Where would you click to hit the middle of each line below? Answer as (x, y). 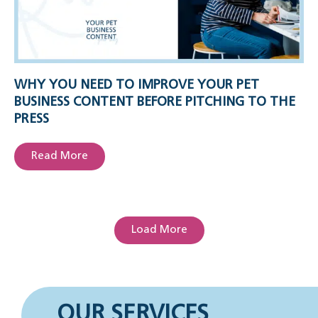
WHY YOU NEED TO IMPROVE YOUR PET (137, 85)
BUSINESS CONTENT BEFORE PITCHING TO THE (155, 102)
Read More (60, 156)
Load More (159, 230)
